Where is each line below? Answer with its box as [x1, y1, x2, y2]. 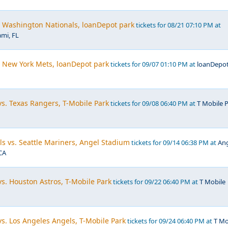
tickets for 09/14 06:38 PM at [130, 138, 218, 147]
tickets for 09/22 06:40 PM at [111, 177, 199, 186]
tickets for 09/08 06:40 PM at [109, 99, 197, 108]
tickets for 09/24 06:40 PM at [126, 216, 214, 225]
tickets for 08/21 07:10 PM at [134, 20, 221, 30]
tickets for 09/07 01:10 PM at [109, 60, 197, 69]
